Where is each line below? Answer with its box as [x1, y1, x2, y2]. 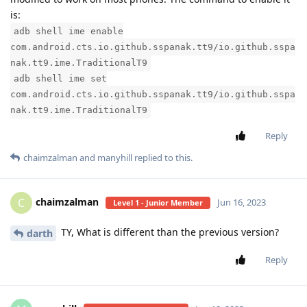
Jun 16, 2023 [217, 196, 266, 209]
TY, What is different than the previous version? [58, 225, 279, 239]
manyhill [97, 151, 132, 164]
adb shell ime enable [14, 26, 123, 37]
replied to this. [132, 151, 193, 164]
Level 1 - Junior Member [113, 197, 203, 208]
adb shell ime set [14, 73, 107, 84]
